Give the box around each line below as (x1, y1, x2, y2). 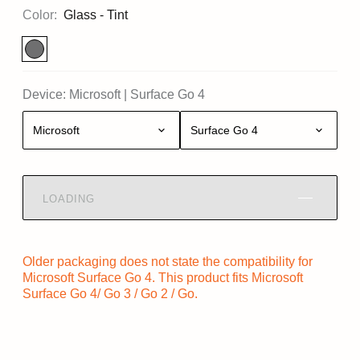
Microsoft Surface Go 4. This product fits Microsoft (22, 271, 303, 284)
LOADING (43, 192, 95, 205)
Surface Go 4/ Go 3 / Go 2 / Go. (22, 287, 198, 301)
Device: (22, 88, 66, 101)
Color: (22, 8, 57, 22)
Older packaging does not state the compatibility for (22, 255, 313, 268)
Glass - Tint (63, 8, 128, 22)
